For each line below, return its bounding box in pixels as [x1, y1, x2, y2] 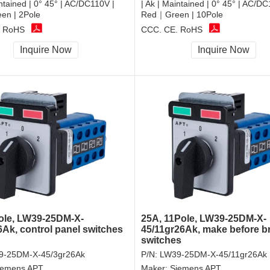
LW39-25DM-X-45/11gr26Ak [160, 250, 267, 260]
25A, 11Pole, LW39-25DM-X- [141, 213, 266, 224]
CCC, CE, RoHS [141, 24, 202, 34]
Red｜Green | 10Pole [141, 10, 223, 20]
